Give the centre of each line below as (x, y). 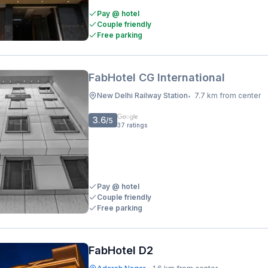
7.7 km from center (228, 95)
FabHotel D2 (121, 250)
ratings (137, 125)
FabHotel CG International (157, 77)
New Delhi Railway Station (142, 95)
